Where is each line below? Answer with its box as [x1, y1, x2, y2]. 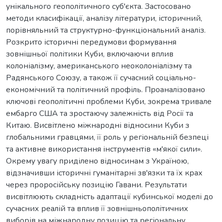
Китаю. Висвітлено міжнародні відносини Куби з [6, 119, 189, 131]
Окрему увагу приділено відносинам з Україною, [6, 155, 189, 166]
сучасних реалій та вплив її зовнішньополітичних [6, 203, 188, 214]
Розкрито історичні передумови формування [6, 36, 176, 48]
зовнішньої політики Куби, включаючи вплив [6, 48, 173, 59]
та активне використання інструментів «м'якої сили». [6, 143, 202, 155]
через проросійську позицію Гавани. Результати [6, 179, 187, 190]
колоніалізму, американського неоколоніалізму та [6, 60, 192, 71]
